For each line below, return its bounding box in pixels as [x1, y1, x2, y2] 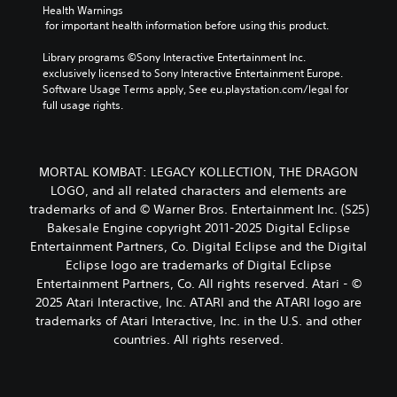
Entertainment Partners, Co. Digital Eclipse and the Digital [30, 238, 367, 255]
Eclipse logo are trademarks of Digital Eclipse [66, 257, 331, 274]
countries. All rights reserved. [113, 331, 284, 348]
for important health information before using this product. [45, 18, 329, 34]
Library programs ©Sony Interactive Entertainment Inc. [43, 50, 306, 66]
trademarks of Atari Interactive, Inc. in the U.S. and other [35, 313, 362, 330]
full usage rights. [43, 97, 123, 113]
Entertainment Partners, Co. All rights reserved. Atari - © [35, 276, 362, 292]
